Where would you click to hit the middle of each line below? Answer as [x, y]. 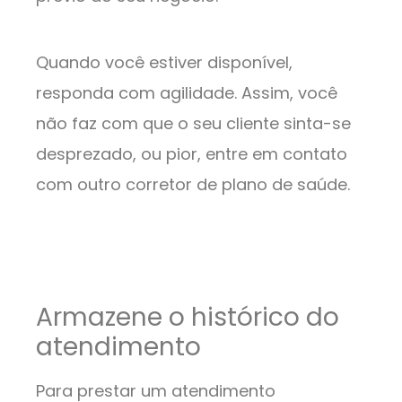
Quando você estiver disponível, [164, 63]
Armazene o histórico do [188, 318]
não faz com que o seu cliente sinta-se [193, 124]
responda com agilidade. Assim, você [187, 93]
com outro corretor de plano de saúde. [195, 185]
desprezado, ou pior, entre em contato [192, 154]
